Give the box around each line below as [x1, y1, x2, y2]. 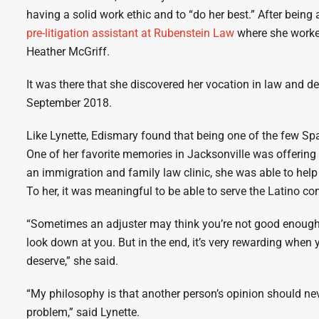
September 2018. [26, 96, 113, 110]
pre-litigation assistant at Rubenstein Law [26, 26, 235, 40]
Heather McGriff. [26, 45, 110, 58]
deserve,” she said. [26, 254, 119, 268]
